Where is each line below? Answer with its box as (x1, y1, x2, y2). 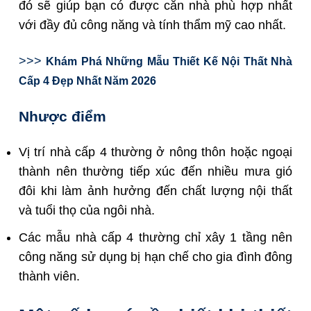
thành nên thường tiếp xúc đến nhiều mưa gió (19, 164, 292, 178)
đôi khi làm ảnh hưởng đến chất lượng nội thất (19, 183, 292, 198)
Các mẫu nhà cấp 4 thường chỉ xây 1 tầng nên (19, 230, 292, 244)
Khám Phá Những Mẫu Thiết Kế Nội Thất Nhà (46, 55, 293, 67)
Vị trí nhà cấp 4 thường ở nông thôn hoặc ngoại (19, 144, 292, 159)
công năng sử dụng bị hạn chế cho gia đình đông (19, 249, 292, 264)
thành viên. (19, 269, 80, 283)
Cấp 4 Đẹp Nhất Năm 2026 (19, 74, 156, 87)
